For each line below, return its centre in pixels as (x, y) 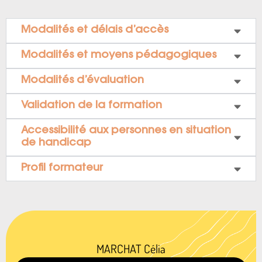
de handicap (56, 143)
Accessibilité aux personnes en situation (126, 131)
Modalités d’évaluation (82, 81)
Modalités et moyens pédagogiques (119, 56)
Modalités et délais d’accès (95, 30)
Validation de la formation (92, 106)
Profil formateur (62, 168)
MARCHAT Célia (131, 249)
